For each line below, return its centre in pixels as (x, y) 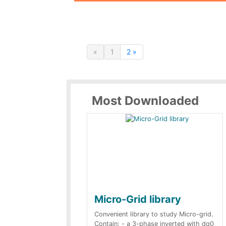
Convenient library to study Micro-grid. (154, 214)
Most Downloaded (145, 101)
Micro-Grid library (138, 199)
